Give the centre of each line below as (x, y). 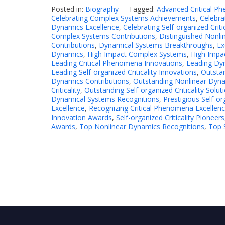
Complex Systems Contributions (103, 36)
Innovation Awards (82, 118)
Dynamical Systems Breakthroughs (156, 45)
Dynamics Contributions (90, 81)
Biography (102, 9)
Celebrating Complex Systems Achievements (124, 18)
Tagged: (143, 9)
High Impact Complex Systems (137, 54)
